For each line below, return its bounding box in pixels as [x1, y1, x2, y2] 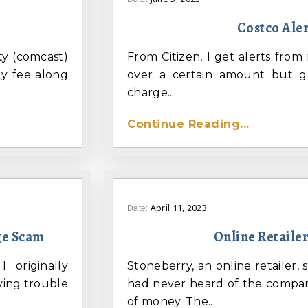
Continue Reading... [127, 118, 250, 131]
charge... [127, 86, 175, 100]
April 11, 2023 [150, 202, 208, 214]
